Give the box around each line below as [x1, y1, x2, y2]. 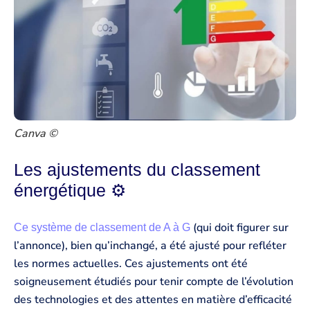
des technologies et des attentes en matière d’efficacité [14, 291, 292, 307]
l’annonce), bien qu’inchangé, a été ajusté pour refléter [14, 237, 286, 253]
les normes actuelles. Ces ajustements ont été [14, 255, 248, 271]
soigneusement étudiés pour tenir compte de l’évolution [14, 273, 293, 289]
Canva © [14, 126, 57, 142]
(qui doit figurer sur [193, 219, 289, 235]
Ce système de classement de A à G [14, 221, 193, 233]
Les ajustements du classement [14, 159, 260, 179]
